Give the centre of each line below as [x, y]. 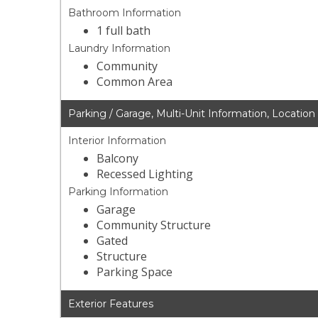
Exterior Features [111, 304]
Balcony [118, 159]
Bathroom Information [125, 13]
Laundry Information [120, 49]
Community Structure [154, 225]
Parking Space [135, 272]
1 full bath [124, 31]
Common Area [135, 82]
